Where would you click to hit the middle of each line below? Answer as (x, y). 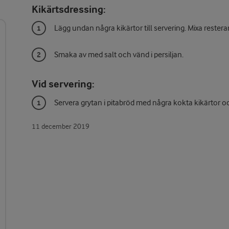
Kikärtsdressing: (68, 10)
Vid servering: (63, 84)
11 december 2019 (61, 127)
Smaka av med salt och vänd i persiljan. (119, 55)
